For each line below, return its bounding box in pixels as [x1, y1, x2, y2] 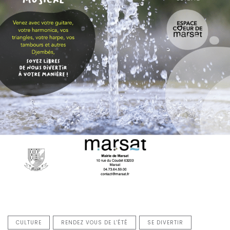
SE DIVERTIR [147, 218, 183, 226]
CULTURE [16, 218, 42, 226]
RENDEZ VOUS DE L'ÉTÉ [61, 218, 128, 226]
